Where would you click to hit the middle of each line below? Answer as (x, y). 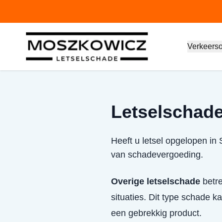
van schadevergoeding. (157, 155)
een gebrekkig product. (156, 213)
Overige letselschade (156, 181)
